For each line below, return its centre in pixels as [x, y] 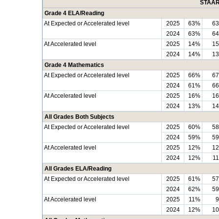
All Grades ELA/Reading [78, 169]
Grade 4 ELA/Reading [74, 13]
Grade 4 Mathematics [74, 65]
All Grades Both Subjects [79, 117]
